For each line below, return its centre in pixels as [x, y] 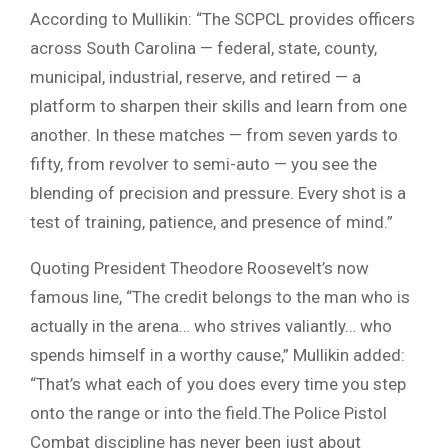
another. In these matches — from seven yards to [214, 135]
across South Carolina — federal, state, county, [203, 48]
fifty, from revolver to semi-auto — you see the [203, 164]
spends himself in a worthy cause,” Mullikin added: [217, 355]
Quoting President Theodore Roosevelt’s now [199, 268]
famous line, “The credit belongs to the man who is [220, 297]
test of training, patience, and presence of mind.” [211, 222]
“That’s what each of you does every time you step [218, 384]
